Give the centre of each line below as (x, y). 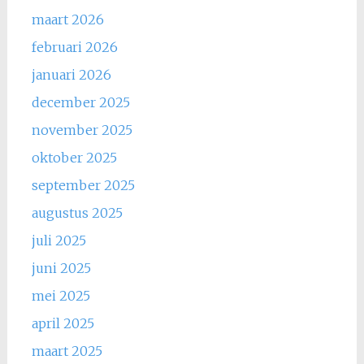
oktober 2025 (74, 157)
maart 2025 (67, 351)
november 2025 (82, 130)
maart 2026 (67, 19)
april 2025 (63, 323)
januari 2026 (71, 74)
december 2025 (80, 102)
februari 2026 (74, 47)
